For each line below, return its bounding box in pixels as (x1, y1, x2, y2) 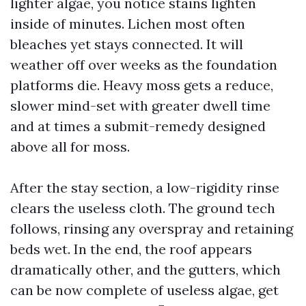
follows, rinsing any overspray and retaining (10, 220, 293, 237)
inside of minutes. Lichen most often (10, 15, 245, 32)
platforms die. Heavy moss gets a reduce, (10, 76, 273, 94)
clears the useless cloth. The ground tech (10, 199, 275, 217)
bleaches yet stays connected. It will (10, 36, 243, 53)
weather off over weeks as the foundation (10, 56, 277, 73)
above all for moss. (10, 138, 130, 155)
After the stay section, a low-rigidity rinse (10, 179, 279, 196)
